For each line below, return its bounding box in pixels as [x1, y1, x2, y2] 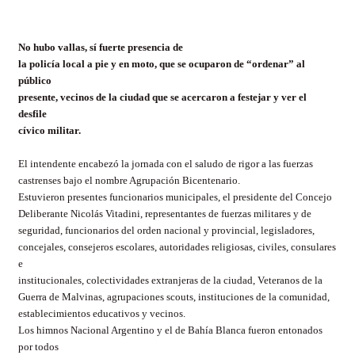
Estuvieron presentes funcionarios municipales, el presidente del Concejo [18, 191, 332, 203]
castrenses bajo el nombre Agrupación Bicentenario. [18, 174, 240, 186]
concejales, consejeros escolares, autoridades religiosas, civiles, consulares [18, 241, 336, 253]
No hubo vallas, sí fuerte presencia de [18, 41, 183, 53]
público [18, 74, 52, 86]
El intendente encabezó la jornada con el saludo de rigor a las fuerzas [18, 158, 313, 170]
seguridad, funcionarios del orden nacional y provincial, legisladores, [18, 224, 315, 236]
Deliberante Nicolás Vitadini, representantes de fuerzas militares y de [18, 208, 311, 219]
